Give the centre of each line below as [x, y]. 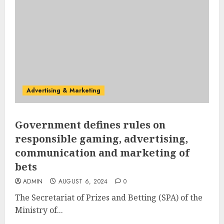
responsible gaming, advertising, [101, 138]
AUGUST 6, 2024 [83, 181]
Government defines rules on [90, 124]
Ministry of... [39, 210]
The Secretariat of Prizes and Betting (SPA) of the [109, 197]
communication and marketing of [102, 152]
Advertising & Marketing [63, 90]
